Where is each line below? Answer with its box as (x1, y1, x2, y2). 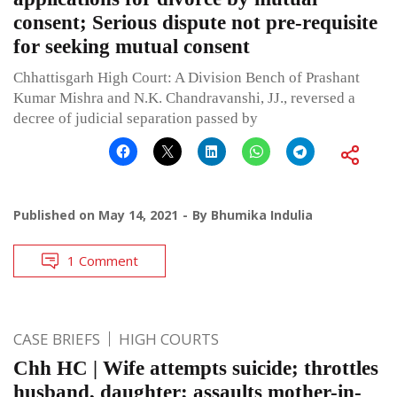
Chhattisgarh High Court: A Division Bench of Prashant (13, 68, 360, 86)
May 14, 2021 (98, 206, 178, 223)
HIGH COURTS (119, 328, 219, 349)
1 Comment (67, 251, 138, 269)
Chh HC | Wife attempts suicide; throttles (13, 356, 378, 379)
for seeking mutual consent (13, 35, 250, 58)
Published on (13, 206, 98, 223)
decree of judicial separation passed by (13, 109, 258, 127)
